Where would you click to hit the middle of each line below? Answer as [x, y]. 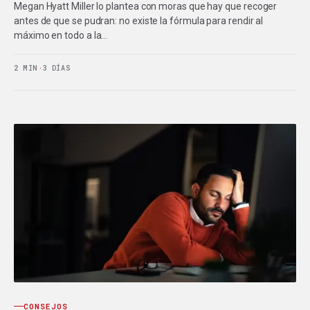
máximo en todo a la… [61, 35]
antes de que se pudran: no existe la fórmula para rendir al [139, 20]
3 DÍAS [57, 68]
